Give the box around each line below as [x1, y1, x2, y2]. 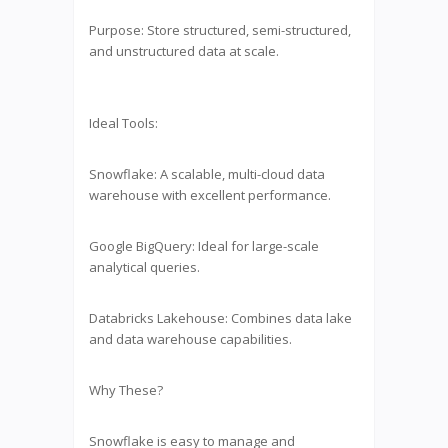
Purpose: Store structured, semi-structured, [89, 20, 351, 39]
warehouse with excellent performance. [89, 185, 331, 204]
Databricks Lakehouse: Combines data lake [89, 308, 352, 327]
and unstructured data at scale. [89, 41, 279, 60]
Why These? [89, 380, 163, 399]
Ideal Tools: [89, 113, 158, 132]
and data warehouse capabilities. [89, 329, 292, 348]
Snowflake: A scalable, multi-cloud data [89, 164, 325, 183]
